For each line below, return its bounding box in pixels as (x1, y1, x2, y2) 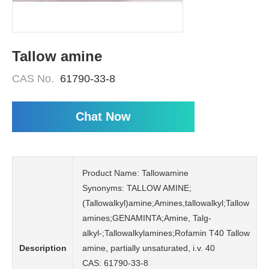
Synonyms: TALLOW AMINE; (82, 183, 192, 193)
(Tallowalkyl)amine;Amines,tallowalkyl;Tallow (82, 198, 249, 208)
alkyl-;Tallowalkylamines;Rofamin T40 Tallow (82, 228, 250, 238)
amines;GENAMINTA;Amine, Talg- (82, 213, 211, 223)
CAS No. (12, 73, 54, 85)
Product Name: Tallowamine (82, 168, 189, 178)
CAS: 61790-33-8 (82, 258, 148, 268)
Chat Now (76, 110, 131, 123)
